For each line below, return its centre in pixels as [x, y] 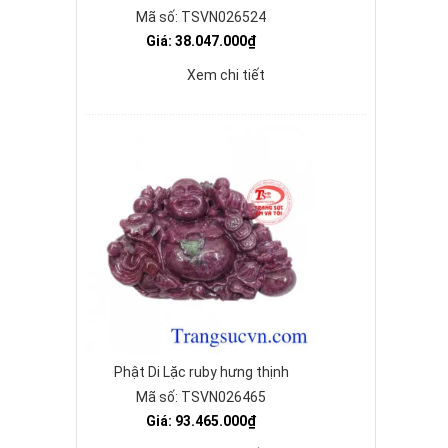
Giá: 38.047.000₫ [201, 41]
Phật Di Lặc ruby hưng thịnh [201, 372]
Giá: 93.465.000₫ [201, 421]
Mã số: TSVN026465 [201, 397]
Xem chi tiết [226, 75]
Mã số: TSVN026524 [201, 17]
